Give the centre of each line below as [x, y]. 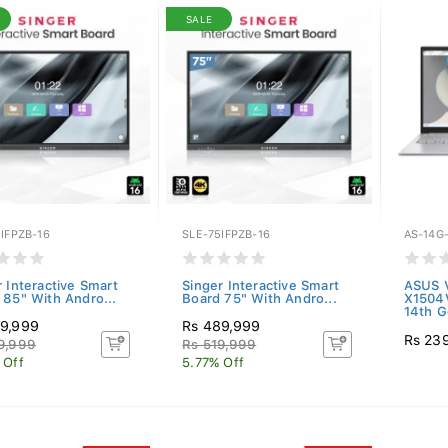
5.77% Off [213, 362]
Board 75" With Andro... [259, 298]
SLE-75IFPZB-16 [226, 234]
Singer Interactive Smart [261, 285]
